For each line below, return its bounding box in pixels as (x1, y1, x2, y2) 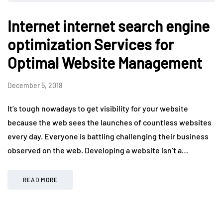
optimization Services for (7, 35, 174, 54)
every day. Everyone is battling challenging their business (7, 131, 209, 141)
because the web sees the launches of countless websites (7, 117, 212, 127)
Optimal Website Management (7, 54, 202, 72)
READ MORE (23, 176, 58, 184)
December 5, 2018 (7, 81, 62, 90)
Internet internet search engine (7, 17, 210, 35)
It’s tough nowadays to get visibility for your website (7, 104, 188, 113)
